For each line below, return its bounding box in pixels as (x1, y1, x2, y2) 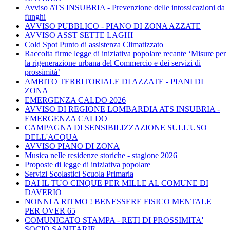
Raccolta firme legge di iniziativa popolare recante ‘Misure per (25, 49, 226, 58)
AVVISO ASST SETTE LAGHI (25, 30, 133, 40)
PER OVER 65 (25, 206, 75, 215)
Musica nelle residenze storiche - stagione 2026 (25, 150, 177, 160)
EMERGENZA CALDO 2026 (25, 95, 126, 104)
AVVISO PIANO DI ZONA (25, 141, 120, 150)
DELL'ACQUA (25, 132, 78, 141)
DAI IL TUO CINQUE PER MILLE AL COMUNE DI (25, 178, 208, 187)
